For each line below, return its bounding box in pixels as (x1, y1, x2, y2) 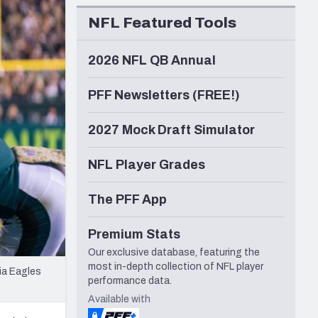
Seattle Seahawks (31, 7, 123, 18)
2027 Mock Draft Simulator (88, 123, 255, 138)
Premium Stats (88, 227, 180, 242)
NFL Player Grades (88, 158, 205, 172)
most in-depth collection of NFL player (88, 261, 263, 273)
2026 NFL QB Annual (88, 53, 216, 68)
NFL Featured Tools (88, 15, 236, 31)
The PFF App (88, 192, 167, 207)
